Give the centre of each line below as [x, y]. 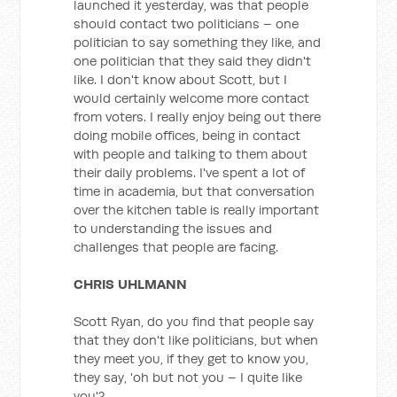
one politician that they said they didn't [193, 61]
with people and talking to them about [191, 154]
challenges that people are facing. [176, 247]
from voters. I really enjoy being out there [198, 117]
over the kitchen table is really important [197, 210]
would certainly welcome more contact [192, 98]
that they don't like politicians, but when [196, 340]
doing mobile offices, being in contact [187, 135]
